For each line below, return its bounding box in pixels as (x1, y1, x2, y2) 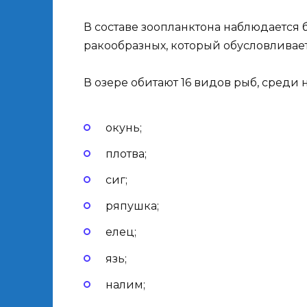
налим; (106, 278, 145, 291)
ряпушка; (106, 199, 159, 213)
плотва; (106, 147, 147, 160)
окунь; (106, 121, 142, 134)
